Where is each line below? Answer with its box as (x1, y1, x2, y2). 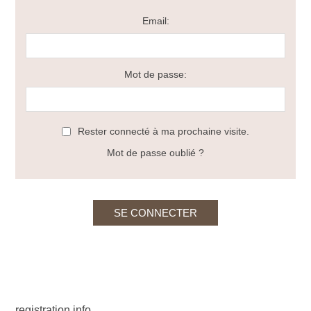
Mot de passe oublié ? (107, 147, 204, 158)
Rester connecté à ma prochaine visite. (78, 126, 249, 137)
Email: (142, 15, 169, 26)
